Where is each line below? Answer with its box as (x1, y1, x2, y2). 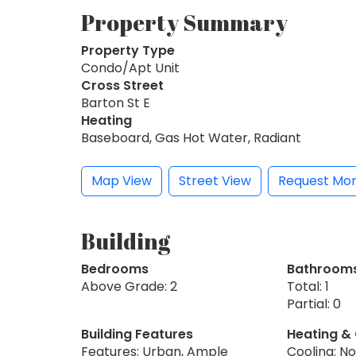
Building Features (81, 324, 193, 343)
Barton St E (81, 93, 150, 112)
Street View (179, 171, 251, 190)
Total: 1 (286, 277, 329, 296)
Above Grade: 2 (81, 277, 177, 296)
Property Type (81, 41, 175, 60)
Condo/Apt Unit (81, 58, 180, 77)
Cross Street (81, 75, 164, 95)
